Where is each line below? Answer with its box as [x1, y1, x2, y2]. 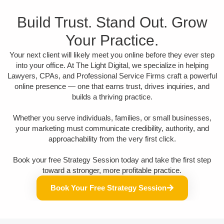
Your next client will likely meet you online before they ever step [9, 50, 214, 59]
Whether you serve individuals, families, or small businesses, [12, 113, 211, 122]
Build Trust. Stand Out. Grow [16, 13, 207, 30]
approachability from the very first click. [48, 134, 176, 143]
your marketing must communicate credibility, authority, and [15, 123, 209, 132]
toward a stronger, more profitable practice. [42, 165, 181, 174]
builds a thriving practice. [71, 92, 152, 101]
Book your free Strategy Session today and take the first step [13, 155, 211, 164]
